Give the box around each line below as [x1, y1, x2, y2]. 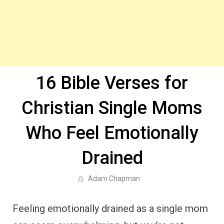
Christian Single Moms [21, 97, 202, 118]
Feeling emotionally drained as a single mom [12, 202, 208, 214]
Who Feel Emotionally [25, 122, 198, 143]
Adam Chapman [87, 174, 140, 182]
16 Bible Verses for [36, 72, 188, 93]
